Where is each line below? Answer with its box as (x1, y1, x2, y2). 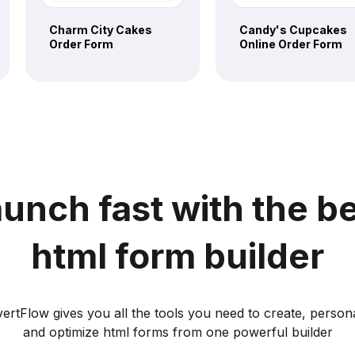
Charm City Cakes (49, 22, 152, 36)
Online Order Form (239, 36, 342, 51)
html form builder (31, 234, 324, 277)
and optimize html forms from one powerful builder (22, 323, 333, 340)
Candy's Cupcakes (239, 22, 347, 36)
